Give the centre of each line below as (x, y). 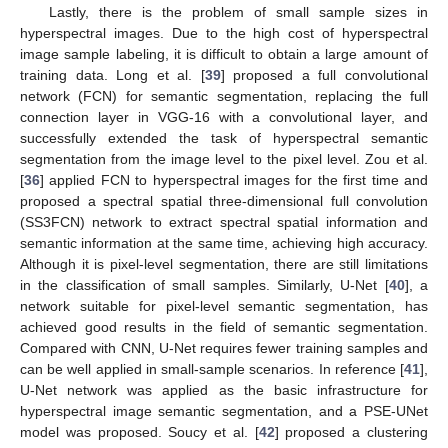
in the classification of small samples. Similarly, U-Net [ (204, 284)
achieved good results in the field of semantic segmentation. (224, 326)
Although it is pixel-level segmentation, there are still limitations (224, 263)
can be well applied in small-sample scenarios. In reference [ (212, 368)
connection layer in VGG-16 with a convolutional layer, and (224, 116)
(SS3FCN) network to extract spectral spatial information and (224, 221)
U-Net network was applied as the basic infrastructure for (224, 389)
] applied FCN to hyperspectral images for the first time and (234, 179)
